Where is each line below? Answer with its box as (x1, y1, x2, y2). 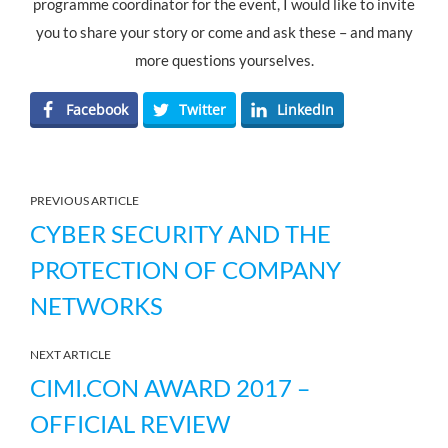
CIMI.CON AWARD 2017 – (30, 373, 310, 402)
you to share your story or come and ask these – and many (35, 23, 413, 41)
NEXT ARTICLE (30, 347, 111, 362)
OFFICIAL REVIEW (30, 409, 230, 438)
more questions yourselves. (134, 51, 314, 69)
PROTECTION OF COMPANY (30, 255, 341, 284)
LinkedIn (277, 100, 334, 119)
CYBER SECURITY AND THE (30, 219, 331, 248)
